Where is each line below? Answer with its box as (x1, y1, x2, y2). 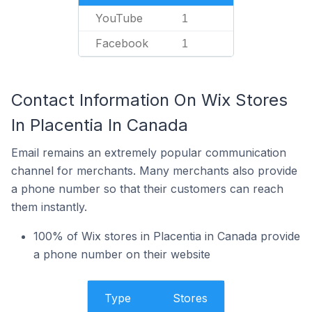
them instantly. (11, 200, 87, 214)
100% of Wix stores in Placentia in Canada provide (33, 229, 300, 243)
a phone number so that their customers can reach (11, 182, 283, 196)
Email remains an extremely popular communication (11, 146, 286, 159)
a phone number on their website (33, 247, 210, 261)
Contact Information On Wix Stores (11, 90, 288, 110)
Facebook (95, 36, 148, 50)
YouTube (95, 11, 143, 25)
